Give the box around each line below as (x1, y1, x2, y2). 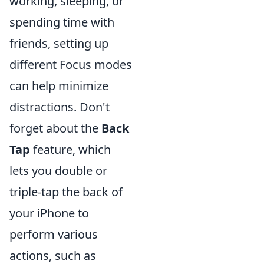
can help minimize (9, 77, 108, 94)
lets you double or (9, 162, 107, 179)
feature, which (30, 141, 111, 157)
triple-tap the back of (9, 183, 123, 200)
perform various (9, 226, 98, 242)
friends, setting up (9, 35, 108, 51)
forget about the (9, 120, 101, 136)
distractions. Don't (9, 98, 110, 115)
